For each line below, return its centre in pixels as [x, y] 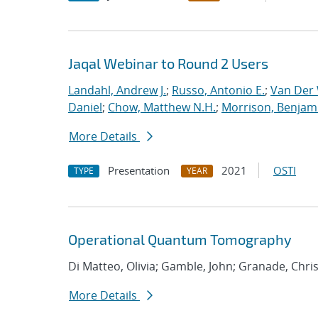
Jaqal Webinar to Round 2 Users [168, 63]
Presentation [139, 170]
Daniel [85, 107]
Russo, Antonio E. [218, 90]
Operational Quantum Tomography [180, 239]
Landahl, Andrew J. [117, 90]
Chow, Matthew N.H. [162, 107]
